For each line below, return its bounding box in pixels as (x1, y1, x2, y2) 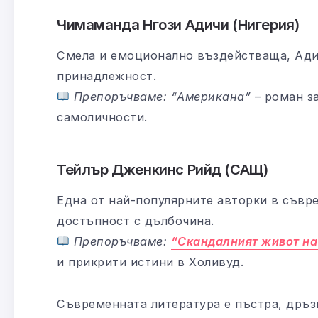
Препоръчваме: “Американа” (73, 89, 251, 104)
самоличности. (57, 109, 148, 124)
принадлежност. (57, 68, 156, 83)
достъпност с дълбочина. (57, 213, 214, 228)
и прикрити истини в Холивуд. (57, 254, 243, 269)
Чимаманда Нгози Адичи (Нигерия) (57, 15, 300, 33)
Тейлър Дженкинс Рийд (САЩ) (57, 160, 268, 178)
